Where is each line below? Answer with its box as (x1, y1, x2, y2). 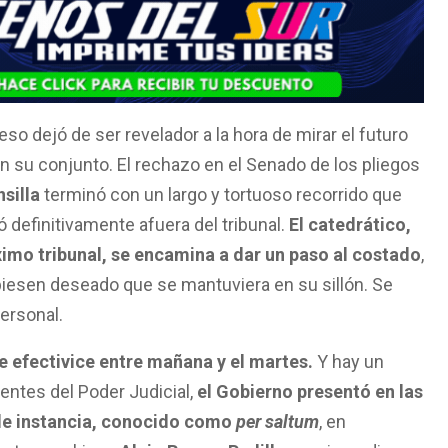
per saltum (236, 410, 319, 432)
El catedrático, (289, 213, 411, 235)
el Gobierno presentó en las (193, 380, 423, 402)
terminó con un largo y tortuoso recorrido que (40, 183, 402, 205)
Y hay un (317, 350, 384, 372)
